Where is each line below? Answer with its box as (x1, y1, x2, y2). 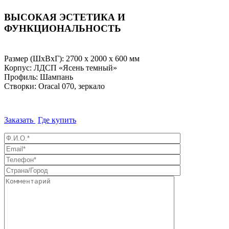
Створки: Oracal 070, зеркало (4, 81, 105, 90)
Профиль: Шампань (4, 72, 73, 81)
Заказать (4, 115, 33, 124)
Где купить (38, 115, 76, 124)
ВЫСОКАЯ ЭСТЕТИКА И (4, 12, 125, 23)
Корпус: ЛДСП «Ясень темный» (4, 63, 117, 72)
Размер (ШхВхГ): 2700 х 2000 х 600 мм (4, 54, 140, 63)
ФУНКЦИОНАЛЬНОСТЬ (4, 23, 121, 34)
